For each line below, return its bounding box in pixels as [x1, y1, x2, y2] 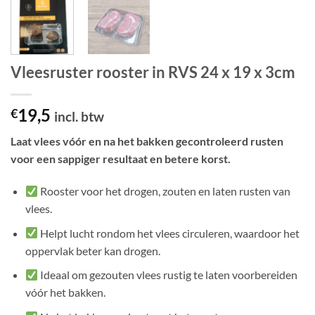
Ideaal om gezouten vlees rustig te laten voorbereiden [38, 268, 298, 282]
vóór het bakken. [25, 285, 105, 300]
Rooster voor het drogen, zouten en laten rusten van [38, 184, 291, 198]
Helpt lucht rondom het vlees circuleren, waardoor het [38, 226, 300, 240]
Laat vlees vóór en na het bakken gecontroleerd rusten [11, 134, 283, 148]
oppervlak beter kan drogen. [25, 243, 160, 257]
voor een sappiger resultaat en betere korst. [11, 152, 231, 166]
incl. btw [54, 108, 104, 125]
